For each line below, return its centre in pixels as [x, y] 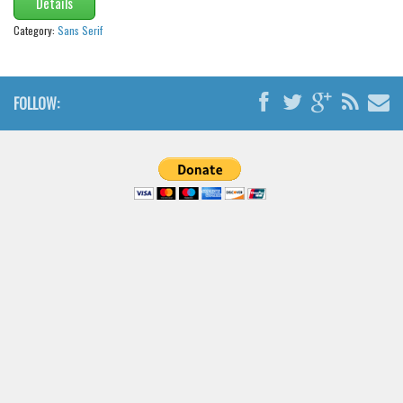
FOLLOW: [36, 103]
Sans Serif [80, 30]
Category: [36, 30]
